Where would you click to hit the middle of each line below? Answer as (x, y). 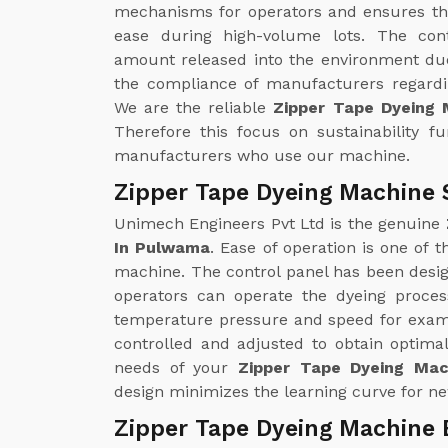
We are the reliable (194, 107)
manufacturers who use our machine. (262, 155)
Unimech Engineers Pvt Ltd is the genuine (280, 223)
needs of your (176, 367)
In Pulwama (162, 247)
